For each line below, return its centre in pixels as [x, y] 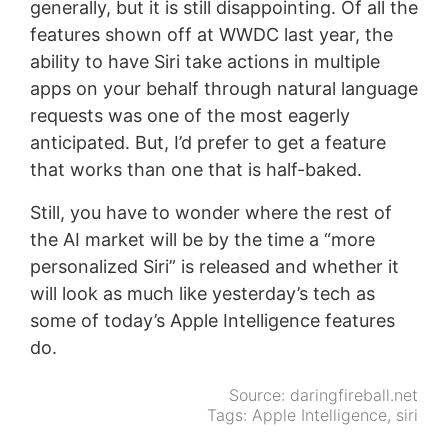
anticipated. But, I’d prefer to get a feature [207, 142]
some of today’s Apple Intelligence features [212, 320]
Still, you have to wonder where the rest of [210, 212]
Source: [260, 394]
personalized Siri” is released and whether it [214, 266]
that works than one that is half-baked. [195, 169]
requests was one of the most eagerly [189, 115]
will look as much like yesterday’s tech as [202, 293]
